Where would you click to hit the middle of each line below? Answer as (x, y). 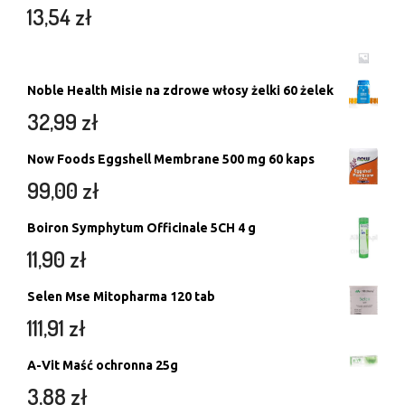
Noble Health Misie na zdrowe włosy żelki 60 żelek (180, 91)
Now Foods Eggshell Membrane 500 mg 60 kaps (171, 160)
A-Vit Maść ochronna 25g (103, 366)
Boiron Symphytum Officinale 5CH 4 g (141, 228)
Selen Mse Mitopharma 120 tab (121, 297)
